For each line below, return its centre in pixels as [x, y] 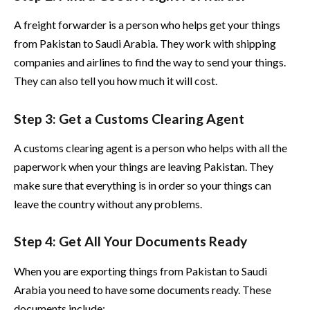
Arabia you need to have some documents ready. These [143, 289]
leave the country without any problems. [108, 204]
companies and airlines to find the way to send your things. [150, 62]
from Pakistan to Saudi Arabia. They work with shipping [145, 44]
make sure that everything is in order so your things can [143, 185]
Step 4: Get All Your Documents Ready [130, 241]
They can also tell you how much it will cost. [116, 81]
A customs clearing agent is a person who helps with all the [151, 148]
